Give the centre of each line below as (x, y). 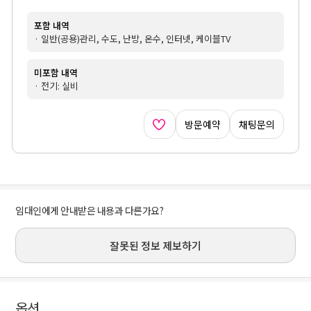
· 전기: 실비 (56, 85)
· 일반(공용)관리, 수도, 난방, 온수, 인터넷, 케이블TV (132, 38)
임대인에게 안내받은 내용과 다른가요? (90, 210)
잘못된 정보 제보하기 (155, 245)
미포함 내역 (56, 72)
